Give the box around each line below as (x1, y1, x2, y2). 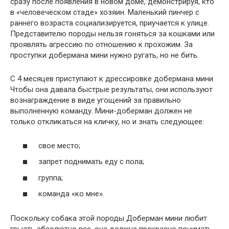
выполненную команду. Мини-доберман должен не (10, 106, 192, 116)
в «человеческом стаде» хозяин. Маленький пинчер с (10, 8, 199, 17)
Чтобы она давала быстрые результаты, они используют (10, 85, 213, 95)
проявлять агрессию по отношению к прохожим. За (10, 40, 193, 50)
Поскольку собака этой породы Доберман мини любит (10, 214, 207, 223)
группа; (38, 173, 63, 182)
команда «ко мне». (38, 189, 104, 199)
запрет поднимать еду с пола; (38, 157, 144, 167)
